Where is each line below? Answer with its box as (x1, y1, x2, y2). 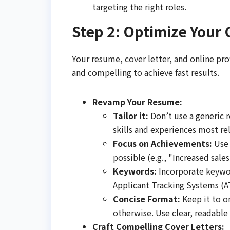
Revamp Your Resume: (92, 95, 182, 108)
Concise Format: (113, 193, 180, 205)
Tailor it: (113, 109, 148, 122)
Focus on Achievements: (113, 137, 212, 149)
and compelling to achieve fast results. (72, 66, 219, 79)
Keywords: (113, 165, 157, 177)
